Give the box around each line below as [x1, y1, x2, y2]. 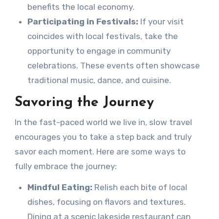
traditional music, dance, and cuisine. [27, 75, 171, 86]
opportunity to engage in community [27, 46, 171, 56]
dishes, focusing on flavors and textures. [27, 197, 186, 207]
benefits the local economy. [27, 2, 134, 12]
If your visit [138, 17, 184, 27]
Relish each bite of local [92, 182, 187, 192]
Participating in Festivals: [27, 17, 138, 27]
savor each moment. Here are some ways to [14, 146, 186, 156]
